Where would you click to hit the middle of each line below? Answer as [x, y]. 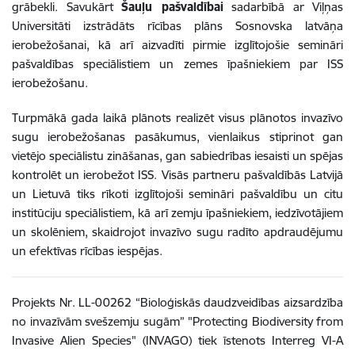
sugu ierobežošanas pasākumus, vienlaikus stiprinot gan [177, 136]
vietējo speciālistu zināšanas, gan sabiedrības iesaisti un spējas [177, 155]
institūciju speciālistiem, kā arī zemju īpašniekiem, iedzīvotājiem [177, 212]
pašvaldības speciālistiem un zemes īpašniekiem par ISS [177, 63]
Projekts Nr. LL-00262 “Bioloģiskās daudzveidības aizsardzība [177, 302]
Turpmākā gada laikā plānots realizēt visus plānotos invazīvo [177, 117]
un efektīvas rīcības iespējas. [87, 250]
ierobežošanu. [50, 82]
